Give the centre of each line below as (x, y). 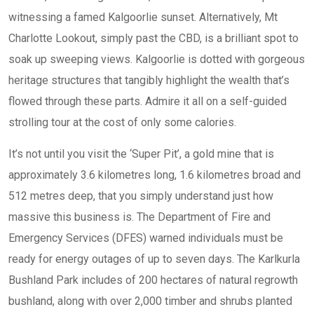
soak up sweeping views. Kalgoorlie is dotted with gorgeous (157, 59)
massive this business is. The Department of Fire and (139, 217)
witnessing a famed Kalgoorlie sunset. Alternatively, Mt (143, 17)
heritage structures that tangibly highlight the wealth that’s (149, 80)
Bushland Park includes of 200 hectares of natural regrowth (153, 280)
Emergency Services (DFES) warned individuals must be (146, 238)
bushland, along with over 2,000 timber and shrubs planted (150, 301)
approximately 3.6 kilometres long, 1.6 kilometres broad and (155, 175)
